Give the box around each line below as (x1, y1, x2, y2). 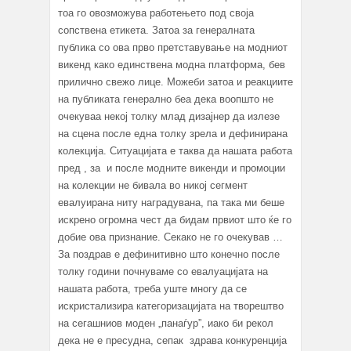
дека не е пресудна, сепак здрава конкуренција (58, 334, 287, 346)
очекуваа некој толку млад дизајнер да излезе (58, 110, 280, 122)
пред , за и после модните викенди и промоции (58, 161, 285, 174)
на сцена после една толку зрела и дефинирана (58, 127, 288, 139)
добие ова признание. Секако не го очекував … (58, 230, 283, 243)
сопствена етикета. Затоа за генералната (58, 24, 255, 36)
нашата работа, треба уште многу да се (58, 282, 247, 295)
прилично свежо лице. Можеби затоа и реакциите (58, 75, 293, 88)
